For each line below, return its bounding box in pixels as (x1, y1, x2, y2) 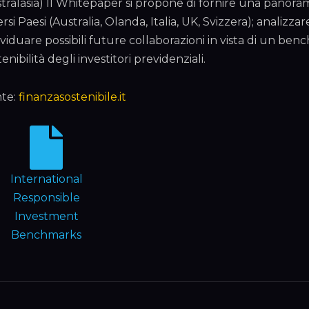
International (10, 172, 83, 186)
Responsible (12, 191, 80, 204)
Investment (14, 210, 79, 223)
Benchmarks (11, 228, 82, 241)
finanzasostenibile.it (19, 90, 126, 103)
